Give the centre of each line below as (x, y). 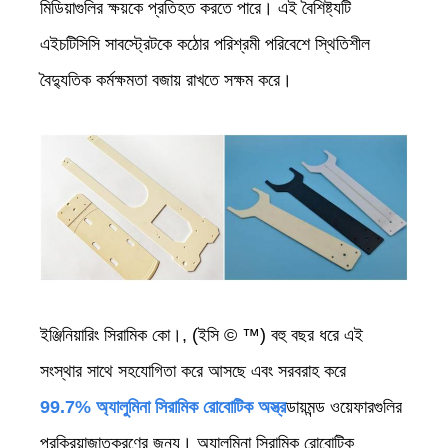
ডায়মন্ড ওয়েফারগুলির (344, 406)
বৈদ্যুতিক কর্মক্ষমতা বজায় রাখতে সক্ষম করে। (166, 79)
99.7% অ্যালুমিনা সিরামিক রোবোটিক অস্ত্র (163, 406)
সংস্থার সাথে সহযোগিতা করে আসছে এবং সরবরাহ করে (193, 370)
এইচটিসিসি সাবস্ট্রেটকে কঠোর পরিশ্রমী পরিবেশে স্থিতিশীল (205, 43)
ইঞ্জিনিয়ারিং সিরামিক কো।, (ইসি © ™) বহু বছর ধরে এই (201, 334)
